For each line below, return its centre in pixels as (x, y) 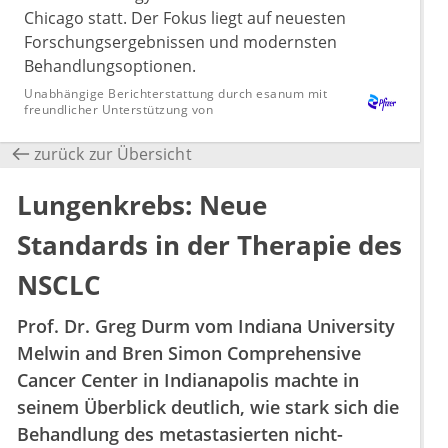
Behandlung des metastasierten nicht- (180, 434)
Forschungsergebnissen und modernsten (180, 42)
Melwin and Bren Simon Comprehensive (189, 353)
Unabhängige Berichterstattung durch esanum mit (175, 93)
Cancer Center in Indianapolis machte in (188, 380)
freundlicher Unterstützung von (118, 109)
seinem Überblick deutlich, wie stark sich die (208, 407)
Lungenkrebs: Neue (142, 205)
